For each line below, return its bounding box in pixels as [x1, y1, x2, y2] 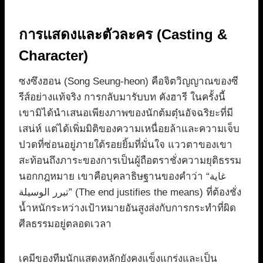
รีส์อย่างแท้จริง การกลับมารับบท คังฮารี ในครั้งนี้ [19, 92, 225, 103]
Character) [19, 48, 88, 64]
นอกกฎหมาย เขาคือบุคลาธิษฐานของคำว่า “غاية [19, 171, 210, 183]
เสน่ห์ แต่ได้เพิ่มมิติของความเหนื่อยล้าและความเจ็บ [19, 123, 240, 135]
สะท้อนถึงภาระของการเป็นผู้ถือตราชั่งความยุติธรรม [19, 155, 241, 167]
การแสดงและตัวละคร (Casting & [19, 26, 227, 43]
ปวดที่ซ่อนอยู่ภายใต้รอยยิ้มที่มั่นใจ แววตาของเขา [19, 139, 232, 151]
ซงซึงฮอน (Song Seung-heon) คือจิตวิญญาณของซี [19, 76, 238, 87]
